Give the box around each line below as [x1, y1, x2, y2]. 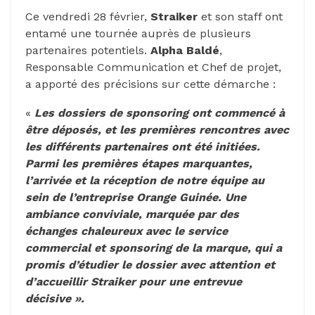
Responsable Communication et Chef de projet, [25, 60, 281, 74]
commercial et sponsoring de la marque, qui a [25, 240, 282, 255]
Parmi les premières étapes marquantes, [25, 156, 252, 170]
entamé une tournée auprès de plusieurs [25, 26, 251, 40]
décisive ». [25, 291, 84, 305]
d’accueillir [25, 274, 87, 288]
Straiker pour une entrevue [91, 274, 242, 288]
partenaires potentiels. [25, 43, 150, 57]
